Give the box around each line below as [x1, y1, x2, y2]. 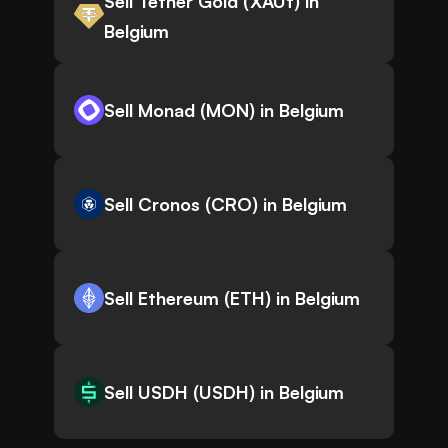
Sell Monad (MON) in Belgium [104, 99, 344, 122]
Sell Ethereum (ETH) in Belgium [104, 287, 360, 310]
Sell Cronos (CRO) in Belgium [104, 193, 347, 216]
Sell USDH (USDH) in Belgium [104, 381, 344, 404]
